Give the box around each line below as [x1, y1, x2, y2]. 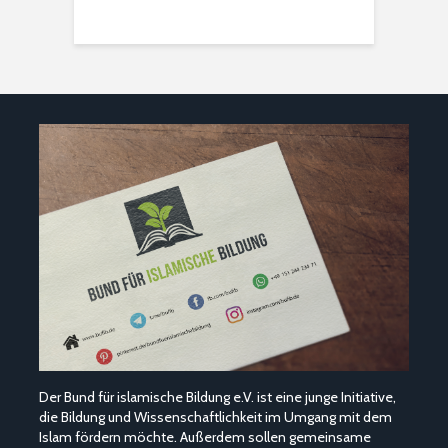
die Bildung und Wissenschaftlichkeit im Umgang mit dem [39, 407, 392, 426]
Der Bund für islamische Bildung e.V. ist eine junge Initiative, [39, 387, 396, 406]
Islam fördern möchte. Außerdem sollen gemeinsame [39, 427, 371, 446]
